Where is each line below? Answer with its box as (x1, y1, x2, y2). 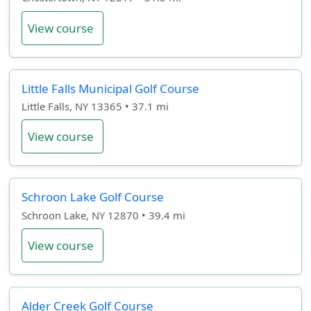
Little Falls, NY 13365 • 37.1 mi (21, 99, 169, 113)
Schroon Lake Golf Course (21, 189, 164, 205)
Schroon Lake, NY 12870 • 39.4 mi (21, 208, 185, 222)
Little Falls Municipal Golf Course (21, 80, 199, 96)
